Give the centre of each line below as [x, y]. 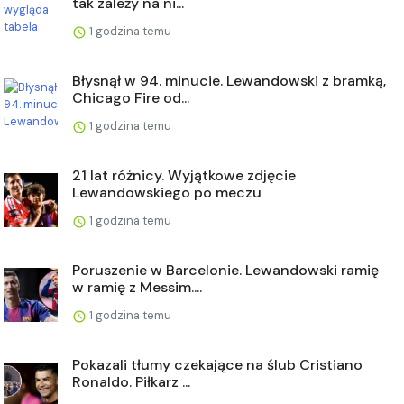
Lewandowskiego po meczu [167, 193]
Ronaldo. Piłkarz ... [131, 382]
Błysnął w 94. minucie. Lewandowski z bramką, [229, 81]
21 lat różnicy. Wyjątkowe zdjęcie [184, 176]
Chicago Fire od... [131, 98]
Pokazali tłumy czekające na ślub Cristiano [217, 365]
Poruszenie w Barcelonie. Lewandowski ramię [225, 271]
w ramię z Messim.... [137, 288]
